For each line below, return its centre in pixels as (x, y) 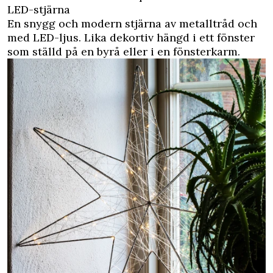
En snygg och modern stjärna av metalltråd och (132, 24)
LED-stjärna (39, 10)
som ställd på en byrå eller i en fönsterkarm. (124, 52)
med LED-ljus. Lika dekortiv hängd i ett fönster (131, 38)
